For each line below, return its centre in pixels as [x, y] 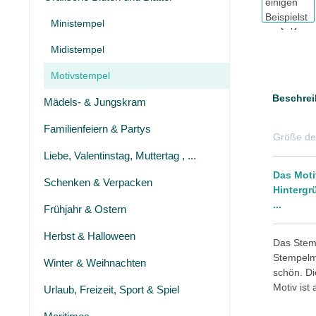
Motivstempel [80, 75]
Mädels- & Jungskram [95, 102]
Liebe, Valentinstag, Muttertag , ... [120, 156]
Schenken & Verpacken [98, 182]
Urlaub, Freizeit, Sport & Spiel [111, 290]
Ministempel [78, 23]
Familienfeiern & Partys [97, 129]
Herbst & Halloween [90, 236]
